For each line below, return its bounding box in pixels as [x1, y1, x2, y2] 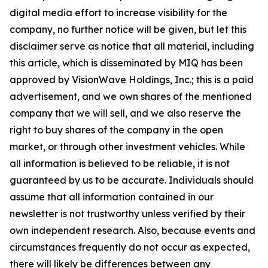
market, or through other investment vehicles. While [10, 141, 245, 153]
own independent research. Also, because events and [10, 224, 255, 236]
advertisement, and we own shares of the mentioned [10, 90, 252, 102]
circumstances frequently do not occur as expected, [10, 241, 250, 253]
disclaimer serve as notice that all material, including [10, 40, 254, 52]
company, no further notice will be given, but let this [10, 23, 246, 35]
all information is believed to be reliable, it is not [10, 157, 230, 169]
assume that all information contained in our [10, 191, 214, 203]
